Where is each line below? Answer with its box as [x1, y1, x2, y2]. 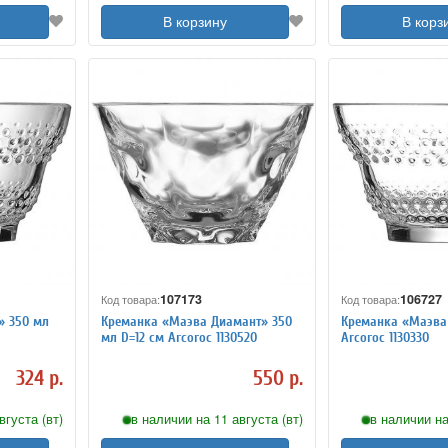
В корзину [162, 14, 227, 31]
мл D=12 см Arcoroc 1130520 [101, 328, 258, 346]
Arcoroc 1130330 [340, 328, 429, 346]
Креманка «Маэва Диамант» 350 [101, 312, 293, 330]
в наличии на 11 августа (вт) [130, 410, 303, 428]
